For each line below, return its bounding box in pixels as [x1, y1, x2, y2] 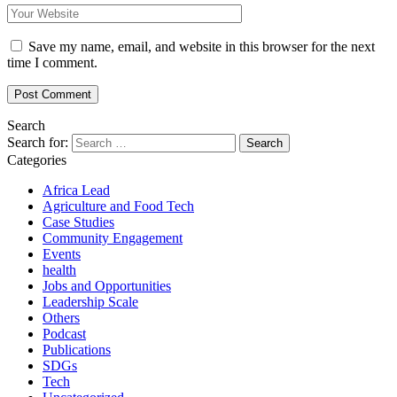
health [43, 262, 76, 278]
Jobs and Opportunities [43, 278, 171, 294]
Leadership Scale [43, 294, 138, 310]
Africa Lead [43, 183, 110, 198]
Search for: [7, 135, 68, 151]
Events [43, 246, 81, 262]
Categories [7, 152, 66, 168]
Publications [43, 342, 111, 358]
